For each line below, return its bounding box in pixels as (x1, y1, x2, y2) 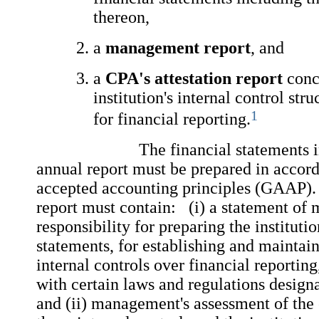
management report (105, 38, 251, 57)
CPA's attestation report (105, 69, 283, 88)
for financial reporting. (93, 110, 251, 129)
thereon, (93, 8, 150, 26)
